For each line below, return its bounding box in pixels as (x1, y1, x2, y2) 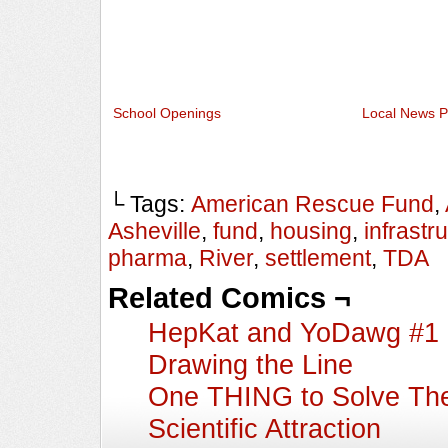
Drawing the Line (148, 349, 353, 381)
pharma (108, 245, 187, 272)
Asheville (108, 218, 201, 245)
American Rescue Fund (191, 191, 434, 218)
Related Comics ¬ (108, 282, 351, 315)
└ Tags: (108, 191, 191, 218)
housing (270, 218, 352, 245)
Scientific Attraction (148, 413, 381, 445)
